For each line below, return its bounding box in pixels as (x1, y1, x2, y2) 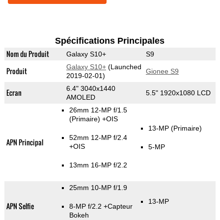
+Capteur (104, 202, 133, 211)
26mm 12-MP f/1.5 (69, 106, 128, 114)
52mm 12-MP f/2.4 (69, 134, 128, 142)
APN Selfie (6, 201, 34, 212)
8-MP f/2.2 (69, 202, 104, 211)
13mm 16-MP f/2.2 (69, 161, 128, 169)
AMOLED (66, 93, 95, 102)
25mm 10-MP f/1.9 (69, 184, 128, 192)
